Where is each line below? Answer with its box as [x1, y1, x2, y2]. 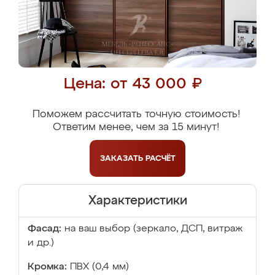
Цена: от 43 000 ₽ [64, 77, 202, 92]
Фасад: [28, 224, 61, 234]
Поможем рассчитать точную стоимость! [32, 109, 240, 120]
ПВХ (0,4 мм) [70, 262, 129, 272]
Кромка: [28, 262, 67, 272]
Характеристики [88, 195, 187, 207]
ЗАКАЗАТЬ [99, 154, 145, 163]
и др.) [28, 238, 54, 248]
